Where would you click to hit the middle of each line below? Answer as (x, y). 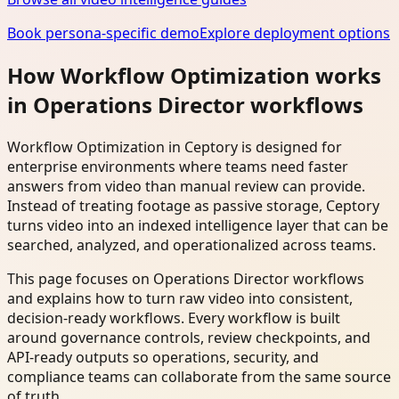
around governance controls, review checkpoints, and (189, 338)
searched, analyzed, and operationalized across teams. (191, 245)
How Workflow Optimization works (194, 76)
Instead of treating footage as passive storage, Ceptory (193, 206)
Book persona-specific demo (103, 33)
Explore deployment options (295, 33)
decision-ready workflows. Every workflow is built (174, 318)
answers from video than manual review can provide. (186, 187)
